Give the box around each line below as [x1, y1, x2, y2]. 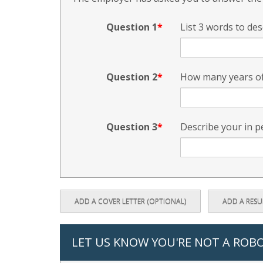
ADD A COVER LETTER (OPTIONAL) [75, 196, 186, 206]
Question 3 [106, 120, 157, 133]
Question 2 [106, 70, 157, 83]
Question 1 [106, 21, 157, 33]
